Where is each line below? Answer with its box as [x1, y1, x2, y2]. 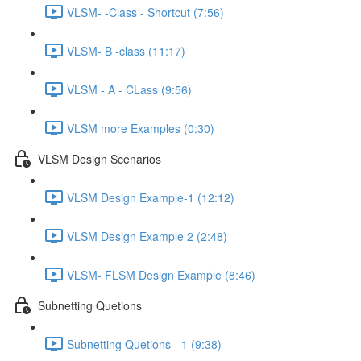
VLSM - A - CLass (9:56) [67, 81, 192, 98]
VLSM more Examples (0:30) [67, 119, 214, 136]
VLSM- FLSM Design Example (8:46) [67, 266, 255, 283]
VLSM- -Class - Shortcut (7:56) [67, 3, 224, 20]
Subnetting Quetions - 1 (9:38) [67, 335, 222, 352]
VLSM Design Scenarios [38, 150, 161, 167]
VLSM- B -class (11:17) [67, 42, 185, 59]
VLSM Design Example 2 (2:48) [67, 227, 227, 244]
